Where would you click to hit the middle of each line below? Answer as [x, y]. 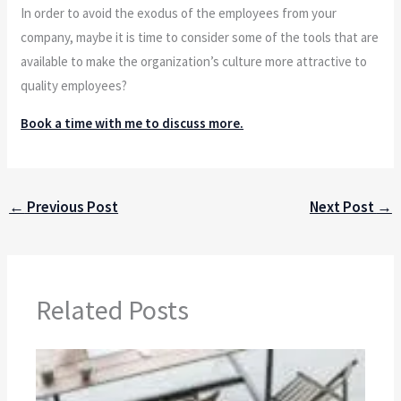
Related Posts [113, 310]
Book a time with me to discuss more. [132, 123]
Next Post [343, 206]
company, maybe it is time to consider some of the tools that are [200, 37]
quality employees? [74, 85]
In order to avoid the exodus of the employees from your [179, 13]
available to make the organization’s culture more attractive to [194, 61]
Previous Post [72, 206]
